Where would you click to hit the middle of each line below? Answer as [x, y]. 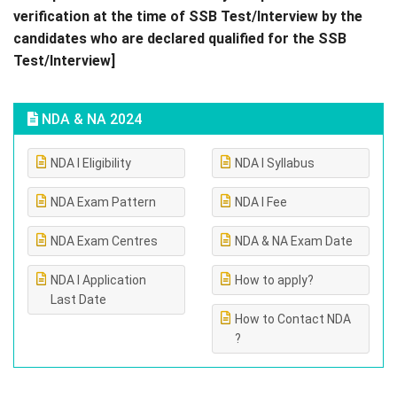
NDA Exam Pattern [103, 202]
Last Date [78, 300]
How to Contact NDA [293, 319]
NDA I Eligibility [91, 163]
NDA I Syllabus [275, 163]
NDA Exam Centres [104, 241]
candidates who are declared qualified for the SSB [180, 39]
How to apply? [274, 280]
